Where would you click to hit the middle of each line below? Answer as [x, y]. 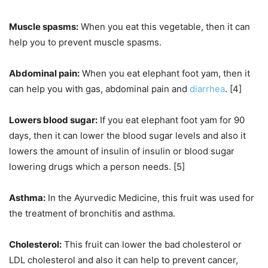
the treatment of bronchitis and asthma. [92, 214]
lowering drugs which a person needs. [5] [97, 167]
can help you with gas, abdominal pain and [99, 89]
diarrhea [207, 89]
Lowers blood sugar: [53, 120]
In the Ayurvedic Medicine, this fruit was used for [150, 198]
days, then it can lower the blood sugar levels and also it [127, 136]
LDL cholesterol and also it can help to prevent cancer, [124, 260]
